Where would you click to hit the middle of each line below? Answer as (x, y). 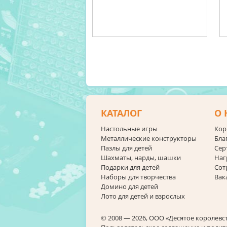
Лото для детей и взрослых (143, 196)
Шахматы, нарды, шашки (141, 158)
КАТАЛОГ (121, 113)
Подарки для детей (130, 167)
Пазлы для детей (126, 148)
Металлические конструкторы (149, 138)
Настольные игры (129, 129)
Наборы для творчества (138, 177)
